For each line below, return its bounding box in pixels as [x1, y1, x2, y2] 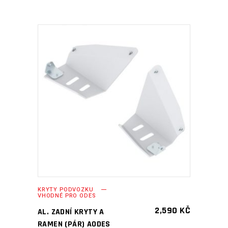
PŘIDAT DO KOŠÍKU [73, 96, 140, 105]
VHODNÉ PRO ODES [38, 191, 96, 200]
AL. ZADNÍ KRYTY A [38, 207, 104, 217]
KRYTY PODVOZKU [38, 185, 94, 194]
